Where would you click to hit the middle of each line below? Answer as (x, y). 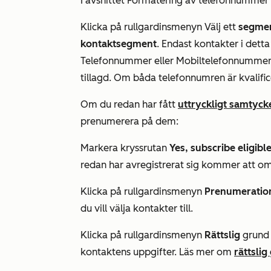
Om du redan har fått (129, 104)
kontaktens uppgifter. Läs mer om (157, 252)
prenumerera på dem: (129, 121)
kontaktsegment (119, 44)
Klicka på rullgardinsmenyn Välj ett (159, 27)
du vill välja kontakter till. (137, 208)
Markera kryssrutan (125, 148)
